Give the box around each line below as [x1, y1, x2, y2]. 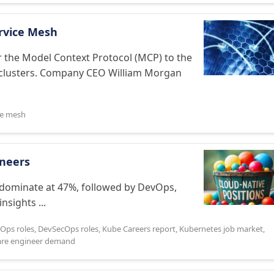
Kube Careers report [102, 223, 176, 234]
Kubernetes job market [179, 223, 263, 234]
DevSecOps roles [38, 223, 98, 234]
